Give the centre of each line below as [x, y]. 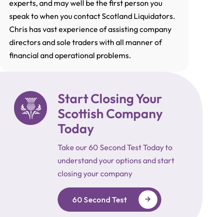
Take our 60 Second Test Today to [115, 147]
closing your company [95, 174]
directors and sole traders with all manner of [86, 42]
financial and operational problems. [70, 55]
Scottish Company [110, 114]
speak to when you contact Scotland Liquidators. [93, 16]
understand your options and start [116, 161]
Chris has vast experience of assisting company [91, 29]
